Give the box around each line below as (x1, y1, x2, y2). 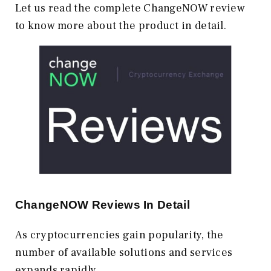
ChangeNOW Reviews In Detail (15, 198, 190, 211)
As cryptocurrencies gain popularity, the (15, 227, 224, 242)
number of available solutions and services (15, 245, 233, 260)
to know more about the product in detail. (15, 19, 227, 33)
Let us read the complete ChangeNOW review (15, 1, 246, 16)
